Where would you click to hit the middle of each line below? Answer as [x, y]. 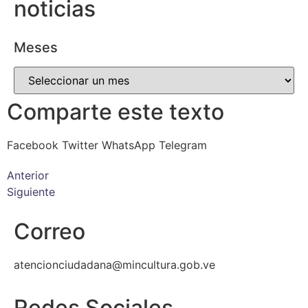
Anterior [28, 176]
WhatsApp [129, 145]
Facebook [33, 145]
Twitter [80, 145]
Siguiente [31, 192]
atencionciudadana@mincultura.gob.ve [114, 265]
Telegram [183, 145]
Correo [49, 232]
